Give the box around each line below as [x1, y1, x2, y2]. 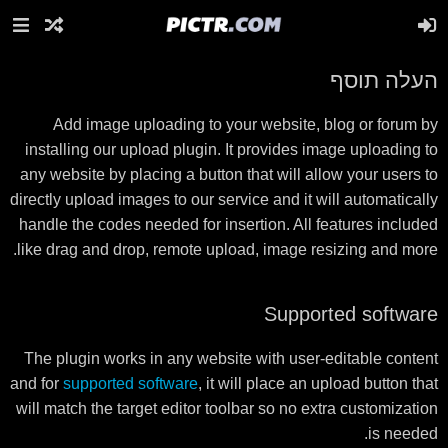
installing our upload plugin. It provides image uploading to [25, 141, 438, 158]
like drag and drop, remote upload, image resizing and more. [17, 241, 438, 258]
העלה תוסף [330, 68, 438, 93]
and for [10, 375, 63, 392]
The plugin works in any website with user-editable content [24, 350, 438, 367]
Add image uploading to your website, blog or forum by [53, 116, 438, 133]
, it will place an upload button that [198, 375, 438, 392]
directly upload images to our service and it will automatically [10, 191, 438, 208]
